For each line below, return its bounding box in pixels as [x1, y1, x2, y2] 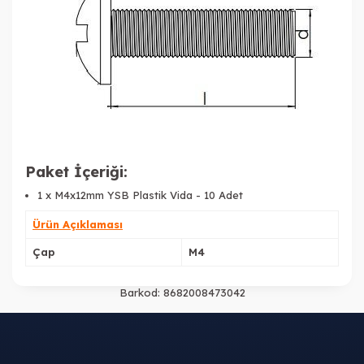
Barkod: [119, 285, 160, 299]
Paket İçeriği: [25, 162, 128, 181]
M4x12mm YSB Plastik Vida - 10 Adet [51, 188, 243, 201]
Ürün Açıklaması [32, 217, 123, 231]
